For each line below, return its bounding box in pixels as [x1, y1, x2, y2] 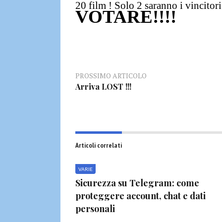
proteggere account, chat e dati [75, 189, 206, 202]
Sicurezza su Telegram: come [75, 176, 199, 189]
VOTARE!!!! [75, 6, 176, 27]
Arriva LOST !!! [75, 81, 131, 92]
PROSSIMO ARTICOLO [75, 70, 147, 80]
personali [75, 202, 115, 215]
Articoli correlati [75, 140, 122, 150]
